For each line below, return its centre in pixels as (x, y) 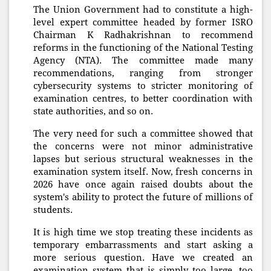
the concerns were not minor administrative (143, 147)
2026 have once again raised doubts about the (143, 185)
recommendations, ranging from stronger (143, 73)
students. (53, 210)
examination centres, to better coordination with (143, 99)
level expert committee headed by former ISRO (143, 23)
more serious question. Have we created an (143, 258)
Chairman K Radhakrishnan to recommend (143, 35)
